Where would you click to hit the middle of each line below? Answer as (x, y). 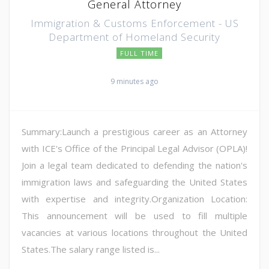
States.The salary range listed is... (91, 249)
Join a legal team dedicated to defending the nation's (134, 165)
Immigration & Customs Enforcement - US (134, 23)
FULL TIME (139, 53)
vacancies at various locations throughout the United (134, 232)
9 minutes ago (134, 81)
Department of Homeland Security (134, 37)
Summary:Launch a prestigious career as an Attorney (134, 131)
